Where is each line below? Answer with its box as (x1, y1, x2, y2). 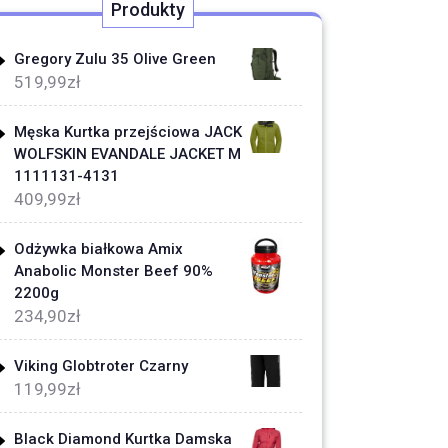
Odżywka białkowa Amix (14, 240, 183, 258)
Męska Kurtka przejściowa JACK (14, 123, 242, 141)
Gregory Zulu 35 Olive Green (14, 50, 216, 68)
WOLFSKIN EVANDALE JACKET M (14, 145, 241, 163)
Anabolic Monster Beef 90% (14, 262, 213, 280)
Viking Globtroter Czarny (14, 357, 188, 375)
